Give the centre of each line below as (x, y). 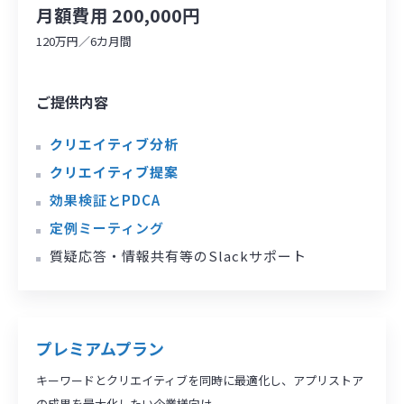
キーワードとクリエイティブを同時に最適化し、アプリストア (200, 380)
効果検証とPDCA (105, 200)
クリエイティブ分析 (114, 144)
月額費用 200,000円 (118, 15)
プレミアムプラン (100, 348)
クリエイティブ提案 (114, 172)
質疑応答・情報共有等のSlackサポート (178, 256)
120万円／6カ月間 (84, 41)
